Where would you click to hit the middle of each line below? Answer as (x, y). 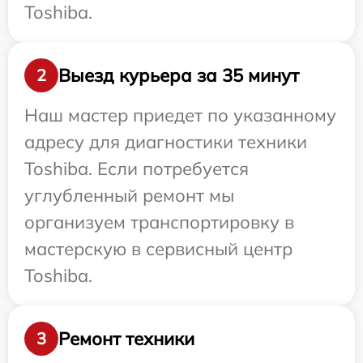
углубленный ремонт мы (129, 196)
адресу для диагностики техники (166, 142)
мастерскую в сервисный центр (158, 249)
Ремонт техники (126, 338)
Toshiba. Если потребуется (137, 169)
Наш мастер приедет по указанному (180, 115)
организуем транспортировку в (159, 222)
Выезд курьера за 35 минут (179, 75)
